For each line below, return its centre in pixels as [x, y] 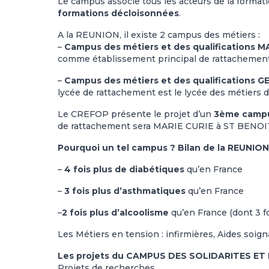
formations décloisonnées [118, 13]
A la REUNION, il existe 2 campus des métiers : [159, 35]
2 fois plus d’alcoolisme [115, 213]
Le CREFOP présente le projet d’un [136, 114]
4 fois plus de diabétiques [124, 169]
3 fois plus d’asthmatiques [125, 191]
